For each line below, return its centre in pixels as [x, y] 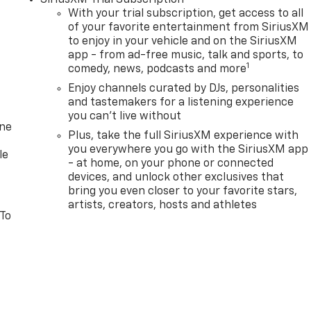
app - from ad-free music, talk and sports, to [186, 55]
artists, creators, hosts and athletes [163, 205]
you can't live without [125, 116]
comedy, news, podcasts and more [158, 69]
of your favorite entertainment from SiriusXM [189, 27]
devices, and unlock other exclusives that [176, 177]
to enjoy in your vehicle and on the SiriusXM [183, 41]
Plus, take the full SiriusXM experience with [184, 136]
